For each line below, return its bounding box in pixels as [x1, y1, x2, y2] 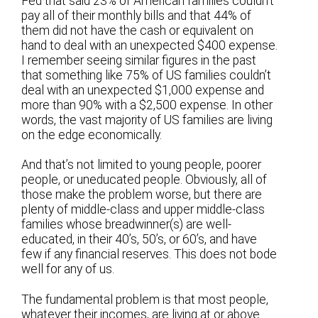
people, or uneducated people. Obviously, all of [21, 172, 268, 187]
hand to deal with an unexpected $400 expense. [21, 38, 278, 53]
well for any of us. [21, 262, 115, 277]
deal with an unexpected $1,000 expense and [21, 83, 265, 98]
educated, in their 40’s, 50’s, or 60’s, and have [21, 232, 258, 247]
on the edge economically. [21, 128, 163, 143]
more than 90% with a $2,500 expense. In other [21, 98, 273, 113]
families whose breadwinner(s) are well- [21, 217, 232, 232]
